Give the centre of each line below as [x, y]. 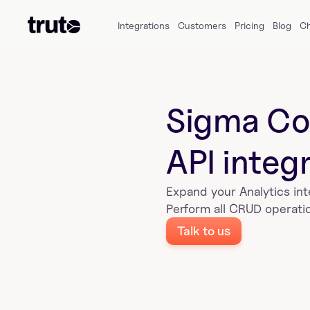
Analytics [265, 191]
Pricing [249, 25]
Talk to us [204, 231]
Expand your [203, 191]
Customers [202, 25]
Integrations [144, 25]
